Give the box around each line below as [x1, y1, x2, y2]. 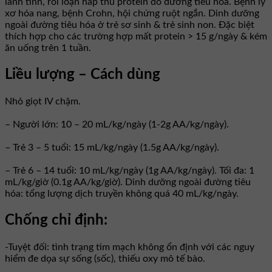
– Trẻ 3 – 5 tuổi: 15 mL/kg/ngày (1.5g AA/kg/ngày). [5, 143, 219, 153]
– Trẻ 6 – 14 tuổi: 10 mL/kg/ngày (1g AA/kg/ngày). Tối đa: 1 [5, 166, 254, 176]
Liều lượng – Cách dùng [5, 67, 160, 83]
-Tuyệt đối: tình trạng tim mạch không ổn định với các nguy [5, 242, 254, 252]
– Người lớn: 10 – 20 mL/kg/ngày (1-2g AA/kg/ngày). [5, 120, 229, 130]
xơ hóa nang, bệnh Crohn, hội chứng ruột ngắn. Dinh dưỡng [5, 8, 259, 19]
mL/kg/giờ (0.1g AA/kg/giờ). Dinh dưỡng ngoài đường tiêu [5, 177, 251, 188]
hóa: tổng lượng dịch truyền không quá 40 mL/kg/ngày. [5, 189, 239, 199]
